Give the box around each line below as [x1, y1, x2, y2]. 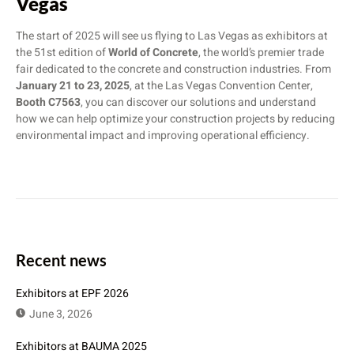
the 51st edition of [16, 43, 108, 61]
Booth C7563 [16, 93, 81, 111]
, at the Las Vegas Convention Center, [130, 77, 313, 94]
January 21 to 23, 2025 [16, 77, 130, 94]
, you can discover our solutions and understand [81, 93, 316, 111]
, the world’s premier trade [198, 43, 324, 61]
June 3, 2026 [29, 305, 92, 322]
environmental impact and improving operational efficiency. [16, 126, 310, 144]
